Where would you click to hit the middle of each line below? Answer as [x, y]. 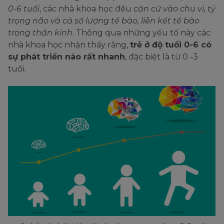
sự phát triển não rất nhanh [66, 57]
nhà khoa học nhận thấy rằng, [69, 45]
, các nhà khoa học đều [86, 9]
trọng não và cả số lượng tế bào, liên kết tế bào [104, 21]
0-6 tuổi [24, 9]
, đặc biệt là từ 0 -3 [161, 57]
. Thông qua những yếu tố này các [141, 33]
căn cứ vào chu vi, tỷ [174, 9]
